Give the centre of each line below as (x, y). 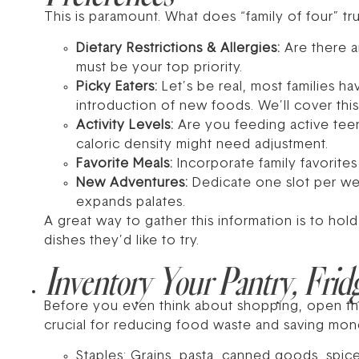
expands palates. (131, 202)
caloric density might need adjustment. (202, 145)
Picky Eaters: (117, 87)
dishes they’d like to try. (122, 241)
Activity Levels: (125, 125)
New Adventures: (132, 183)
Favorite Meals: (125, 164)
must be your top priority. (159, 68)
